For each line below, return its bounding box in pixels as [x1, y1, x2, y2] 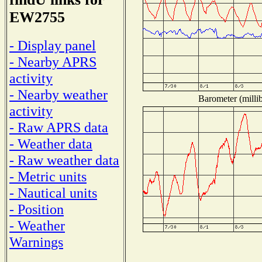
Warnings [9, 233, 63, 250]
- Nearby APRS [9, 53, 96, 70]
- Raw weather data [9, 151, 119, 168]
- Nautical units [9, 184, 97, 201]
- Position [9, 201, 64, 217]
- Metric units [9, 168, 87, 184]
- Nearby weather [9, 86, 108, 102]
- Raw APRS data [9, 119, 108, 135]
